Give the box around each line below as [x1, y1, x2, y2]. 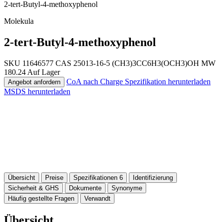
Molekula [4, 16, 34, 25]
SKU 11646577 [4, 58, 54, 67]
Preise [45, 173, 63, 181]
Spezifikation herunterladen [125, 77, 211, 86]
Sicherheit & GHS [8, 184, 59, 192]
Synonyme [111, 184, 142, 192]
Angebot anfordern [8, 78, 60, 86]
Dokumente [69, 184, 102, 192]
